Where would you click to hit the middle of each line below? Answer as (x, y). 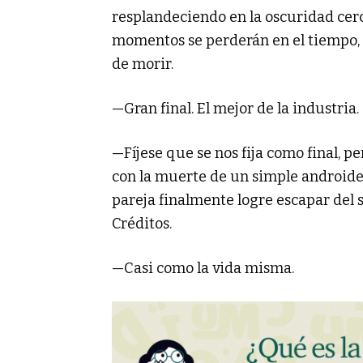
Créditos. (142, 223)
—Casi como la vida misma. (203, 268)
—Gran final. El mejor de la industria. (235, 108)
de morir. (143, 64)
